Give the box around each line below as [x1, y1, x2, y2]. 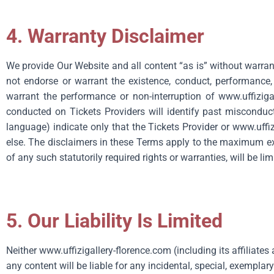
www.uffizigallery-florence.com [39, 245, 171, 256]
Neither [6, 245, 39, 256]
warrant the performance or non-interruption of [6, 91, 219, 102]
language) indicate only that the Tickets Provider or [6, 121, 233, 133]
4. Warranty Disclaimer [6, 24, 204, 48]
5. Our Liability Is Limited [6, 209, 223, 232]
